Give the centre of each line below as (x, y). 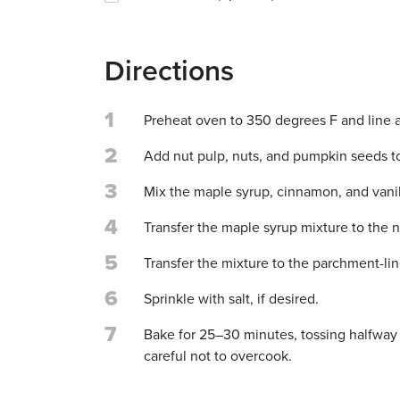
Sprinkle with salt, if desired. (231, 299)
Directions (169, 71)
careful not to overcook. (218, 356)
